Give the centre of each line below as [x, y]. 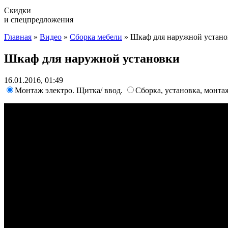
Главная [18, 37]
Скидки [18, 10]
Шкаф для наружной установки [92, 58]
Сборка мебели [96, 37]
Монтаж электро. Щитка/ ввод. [70, 90]
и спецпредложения [39, 20]
